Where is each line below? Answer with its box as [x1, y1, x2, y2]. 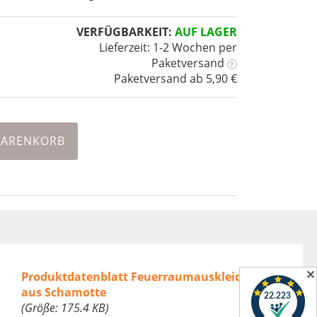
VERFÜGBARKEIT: [76, 24, 172, 40]
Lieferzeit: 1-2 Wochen [98, 40, 216, 56]
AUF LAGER [174, 24, 237, 40]
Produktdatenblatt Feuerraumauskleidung [21, 269, 264, 285]
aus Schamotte [21, 284, 106, 301]
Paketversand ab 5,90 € [113, 71, 237, 87]
